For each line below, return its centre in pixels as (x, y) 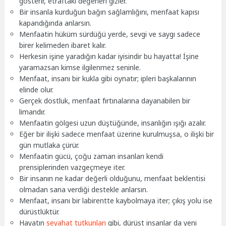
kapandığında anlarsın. (55, 23)
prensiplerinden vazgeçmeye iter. (72, 167)
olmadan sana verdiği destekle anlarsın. (84, 189)
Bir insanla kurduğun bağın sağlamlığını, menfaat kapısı (109, 12)
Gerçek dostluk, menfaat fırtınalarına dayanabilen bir (105, 100)
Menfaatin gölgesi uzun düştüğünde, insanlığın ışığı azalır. (113, 123)
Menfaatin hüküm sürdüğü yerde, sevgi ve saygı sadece (110, 34)
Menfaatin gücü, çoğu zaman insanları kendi (92, 156)
